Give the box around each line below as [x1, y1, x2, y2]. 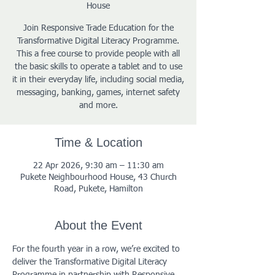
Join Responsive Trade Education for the [23, 24, 174, 33]
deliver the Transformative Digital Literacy [12, 258, 169, 266]
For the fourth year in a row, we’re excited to [12, 245, 182, 254]
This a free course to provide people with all [17, 50, 180, 58]
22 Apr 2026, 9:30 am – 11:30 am [33, 161, 164, 170]
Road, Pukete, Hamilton [53, 185, 143, 193]
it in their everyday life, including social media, [12, 76, 184, 84]
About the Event [54, 219, 142, 232]
